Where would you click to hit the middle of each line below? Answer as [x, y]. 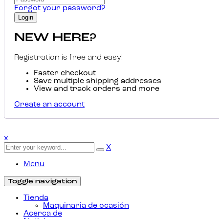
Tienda [36, 198]
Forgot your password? [60, 9]
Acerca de [43, 214]
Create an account [49, 105]
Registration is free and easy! [68, 58]
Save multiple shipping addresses [98, 81]
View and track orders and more [97, 89]
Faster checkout [65, 74]
